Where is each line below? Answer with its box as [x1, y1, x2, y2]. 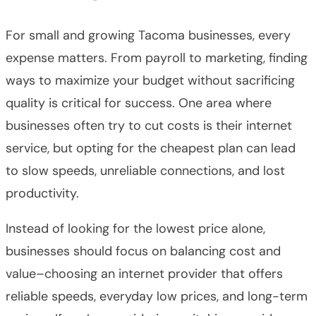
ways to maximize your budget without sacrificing [6, 71, 295, 89]
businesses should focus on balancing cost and [6, 242, 281, 260]
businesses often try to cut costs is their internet [6, 116, 292, 134]
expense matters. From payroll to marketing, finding [6, 49, 308, 66]
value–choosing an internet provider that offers [6, 265, 283, 282]
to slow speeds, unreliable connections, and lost [6, 162, 285, 179]
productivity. [6, 184, 79, 202]
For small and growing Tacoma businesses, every [6, 26, 291, 44]
